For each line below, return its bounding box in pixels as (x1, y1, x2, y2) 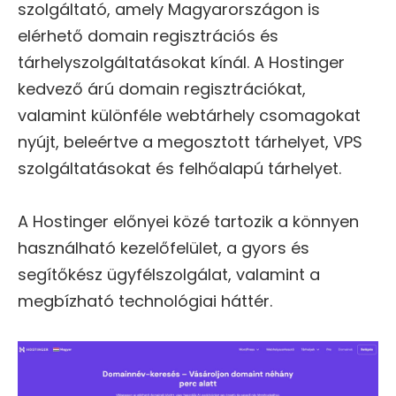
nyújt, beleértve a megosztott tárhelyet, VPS (18, 131, 362, 154)
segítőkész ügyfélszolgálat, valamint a (18, 263, 320, 286)
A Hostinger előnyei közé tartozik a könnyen (18, 210, 359, 233)
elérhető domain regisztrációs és (18, 25, 278, 48)
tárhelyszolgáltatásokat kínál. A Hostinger (18, 51, 345, 74)
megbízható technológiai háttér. (18, 290, 272, 313)
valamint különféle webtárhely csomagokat (18, 104, 361, 127)
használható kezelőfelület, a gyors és (18, 237, 309, 260)
